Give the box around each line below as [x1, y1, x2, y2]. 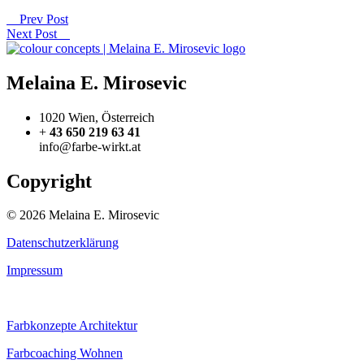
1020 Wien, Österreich [39, 110, 154, 124]
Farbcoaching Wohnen [6, 346, 123, 361]
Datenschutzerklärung [6, 236, 119, 250]
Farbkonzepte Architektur [6, 318, 137, 333]
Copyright [6, 170, 92, 192]
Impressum [6, 263, 63, 278]
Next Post [6, 26, 70, 41]
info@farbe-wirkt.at [39, 139, 141, 154]
